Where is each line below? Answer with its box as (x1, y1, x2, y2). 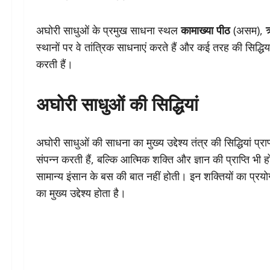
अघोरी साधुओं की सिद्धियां (36, 89, 198, 117)
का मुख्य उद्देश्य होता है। (36, 186, 126, 201)
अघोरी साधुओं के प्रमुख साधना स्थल (36, 23, 181, 38)
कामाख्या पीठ (181, 23, 230, 38)
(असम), (230, 23, 266, 38)
